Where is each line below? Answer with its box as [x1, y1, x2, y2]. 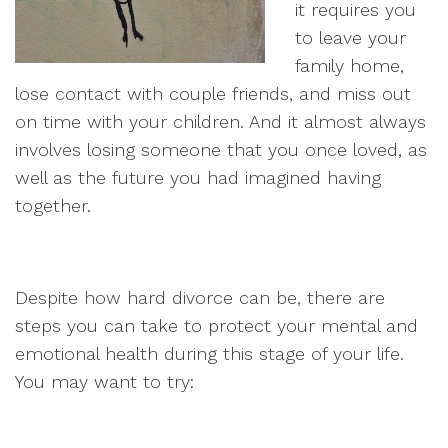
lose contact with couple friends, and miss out [15, 83, 411, 104]
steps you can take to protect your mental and [15, 315, 418, 336]
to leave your [295, 27, 406, 48]
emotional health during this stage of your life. [15, 343, 404, 364]
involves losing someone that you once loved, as [15, 139, 427, 160]
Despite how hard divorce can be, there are [15, 287, 385, 308]
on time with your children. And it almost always [15, 111, 426, 132]
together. [15, 195, 91, 216]
